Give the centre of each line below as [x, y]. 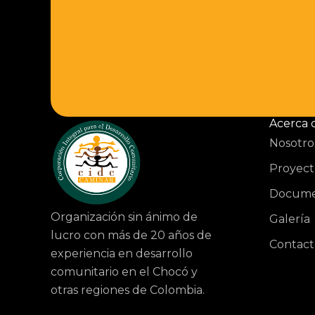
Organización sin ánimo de [124, 217]
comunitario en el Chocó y [124, 272]
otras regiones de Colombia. [128, 290]
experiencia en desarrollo [122, 253]
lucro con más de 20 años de [131, 235]
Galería [290, 219]
